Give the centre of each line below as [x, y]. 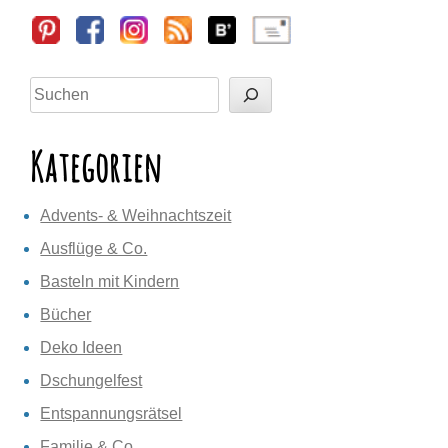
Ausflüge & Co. [94, 248]
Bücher [66, 314]
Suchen [59, 87]
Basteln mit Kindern [110, 281]
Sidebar [57, 24]
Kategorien [96, 166]
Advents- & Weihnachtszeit [136, 215]
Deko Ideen [81, 347]
